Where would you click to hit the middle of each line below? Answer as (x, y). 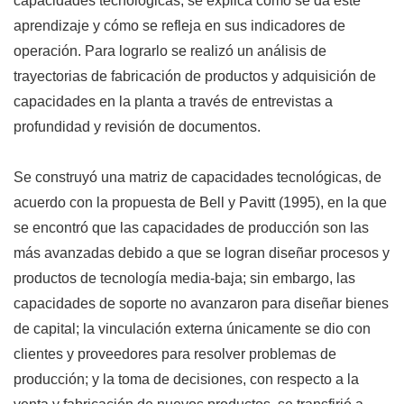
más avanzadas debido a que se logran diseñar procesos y (202, 253)
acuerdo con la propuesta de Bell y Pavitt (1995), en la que (200, 203)
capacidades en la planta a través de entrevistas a (173, 102)
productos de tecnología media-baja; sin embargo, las (184, 279)
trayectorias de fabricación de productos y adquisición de (195, 77)
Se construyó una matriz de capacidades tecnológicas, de (197, 178)
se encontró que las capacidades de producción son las (191, 228)
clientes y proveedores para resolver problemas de (175, 354)
